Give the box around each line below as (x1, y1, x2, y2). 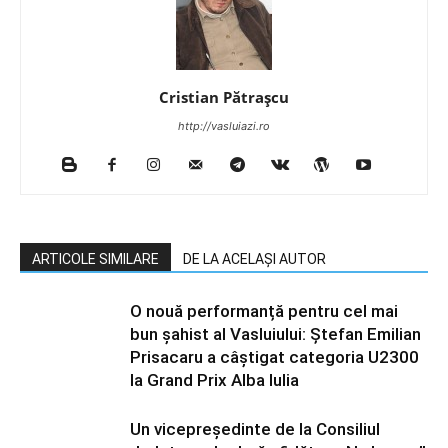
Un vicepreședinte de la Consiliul (130, 419, 380, 439)
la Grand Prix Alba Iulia (130, 370, 299, 390)
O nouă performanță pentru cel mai (130, 301, 398, 321)
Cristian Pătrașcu (159, 87, 289, 107)
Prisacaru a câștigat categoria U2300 (130, 347, 419, 367)
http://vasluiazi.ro (178, 119, 270, 133)
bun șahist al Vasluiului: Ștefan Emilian (130, 324, 421, 344)
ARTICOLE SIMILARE (32, 251, 159, 267)
